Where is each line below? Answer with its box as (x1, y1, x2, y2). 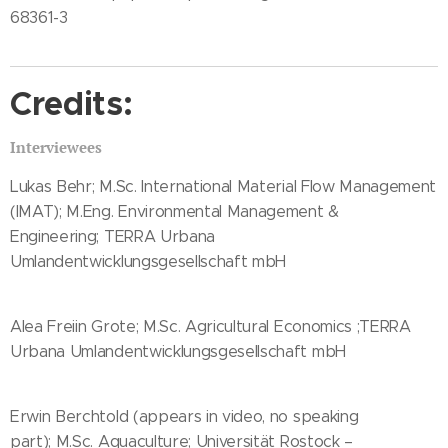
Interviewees (10, 136, 102, 157)
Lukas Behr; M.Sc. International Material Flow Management (10, 176, 437, 196)
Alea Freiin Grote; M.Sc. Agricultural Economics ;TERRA (10, 316, 411, 336)
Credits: (10, 82, 133, 125)
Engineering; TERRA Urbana (10, 226, 215, 246)
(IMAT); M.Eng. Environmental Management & (10, 201, 339, 221)
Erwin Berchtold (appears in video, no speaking (10, 406, 359, 426)
